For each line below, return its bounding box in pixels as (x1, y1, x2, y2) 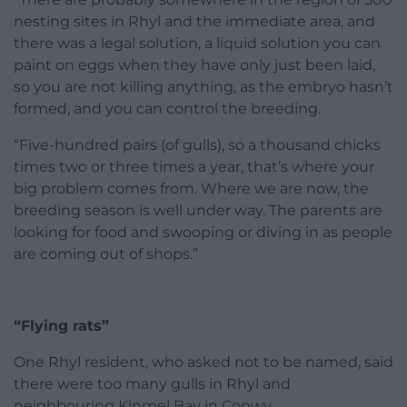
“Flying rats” (14, 316, 109, 334)
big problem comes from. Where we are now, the (14, 179, 369, 197)
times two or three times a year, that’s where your (14, 157, 374, 175)
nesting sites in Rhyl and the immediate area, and (14, 12, 375, 30)
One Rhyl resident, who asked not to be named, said (14, 352, 393, 371)
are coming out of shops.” (14, 244, 198, 263)
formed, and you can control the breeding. (14, 99, 321, 117)
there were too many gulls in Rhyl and (14, 374, 291, 392)
